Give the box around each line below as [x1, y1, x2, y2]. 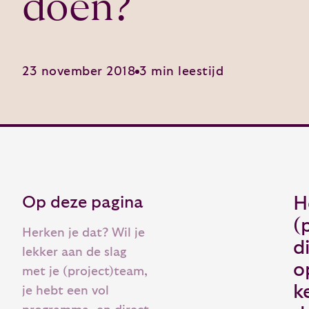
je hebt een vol [22, 283, 109, 297]
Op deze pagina [22, 193, 143, 211]
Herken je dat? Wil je [22, 226, 145, 239]
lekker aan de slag [22, 245, 126, 259]
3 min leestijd [139, 64, 223, 78]
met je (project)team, [22, 264, 148, 278]
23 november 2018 [22, 64, 135, 78]
